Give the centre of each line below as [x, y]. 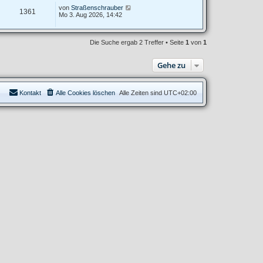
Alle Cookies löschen [85, 93]
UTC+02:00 [180, 93]
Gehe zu [171, 65]
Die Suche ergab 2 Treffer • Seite [138, 43]
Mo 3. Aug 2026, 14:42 [90, 15]
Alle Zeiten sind [141, 93]
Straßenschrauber [97, 8]
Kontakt [30, 93]
